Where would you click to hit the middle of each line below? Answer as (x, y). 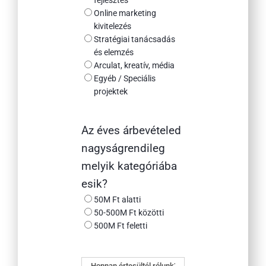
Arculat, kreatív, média (134, 66)
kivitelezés (112, 26)
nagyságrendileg (123, 148)
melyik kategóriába (129, 166)
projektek (110, 92)
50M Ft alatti (117, 200)
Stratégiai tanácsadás (134, 39)
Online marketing (125, 13)
